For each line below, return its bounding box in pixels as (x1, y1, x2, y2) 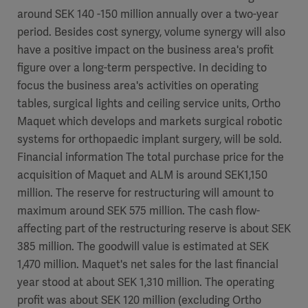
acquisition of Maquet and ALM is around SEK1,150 (17, 168, 267, 182)
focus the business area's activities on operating (17, 78, 258, 93)
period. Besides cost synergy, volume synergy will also (17, 25, 285, 39)
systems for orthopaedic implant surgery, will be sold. (17, 132, 282, 146)
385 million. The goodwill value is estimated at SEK (17, 239, 269, 254)
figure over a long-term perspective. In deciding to (17, 60, 267, 75)
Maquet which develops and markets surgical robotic (17, 114, 283, 129)
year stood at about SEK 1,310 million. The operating (17, 275, 274, 289)
